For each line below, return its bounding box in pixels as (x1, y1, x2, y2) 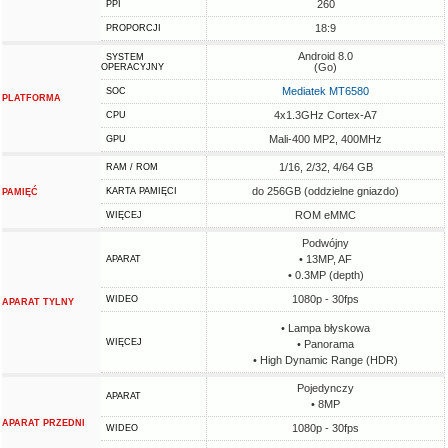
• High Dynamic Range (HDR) (253, 354, 399, 366)
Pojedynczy (297, 382, 355, 394)
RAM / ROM (106, 162, 159, 172)
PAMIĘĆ (2, 187, 39, 197)
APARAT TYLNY (2, 297, 75, 307)
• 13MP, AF (299, 253, 353, 265)
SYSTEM (106, 52, 145, 62)
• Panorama (297, 338, 355, 350)
